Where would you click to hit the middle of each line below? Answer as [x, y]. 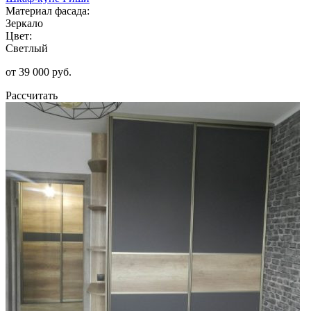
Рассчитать [32, 95]
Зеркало [24, 23]
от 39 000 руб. [39, 72]
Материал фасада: [48, 10]
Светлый [27, 48]
